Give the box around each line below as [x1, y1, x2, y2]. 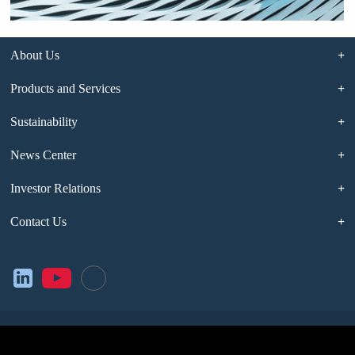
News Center [10, 148, 77, 162]
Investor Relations [10, 181, 101, 196]
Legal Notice [123, 328, 181, 341]
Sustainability [10, 115, 78, 129]
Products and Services [10, 82, 121, 96]
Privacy [197, 328, 232, 341]
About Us [10, 48, 60, 63]
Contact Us [10, 215, 67, 229]
